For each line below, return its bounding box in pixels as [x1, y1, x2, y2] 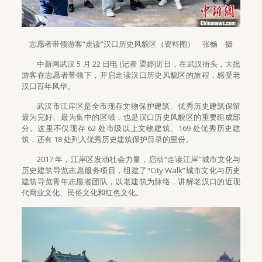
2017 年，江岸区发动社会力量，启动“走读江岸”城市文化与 [36, 153, 241, 164]
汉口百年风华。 [21, 80, 75, 91]
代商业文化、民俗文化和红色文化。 [21, 187, 143, 198]
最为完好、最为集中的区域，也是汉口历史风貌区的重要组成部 [21, 111, 241, 122]
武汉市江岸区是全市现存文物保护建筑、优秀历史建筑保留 [36, 100, 241, 111]
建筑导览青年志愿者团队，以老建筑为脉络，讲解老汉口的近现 [21, 175, 241, 187]
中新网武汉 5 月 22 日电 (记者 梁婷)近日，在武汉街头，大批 [36, 58, 241, 69]
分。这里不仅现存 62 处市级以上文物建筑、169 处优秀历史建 [21, 122, 241, 133]
